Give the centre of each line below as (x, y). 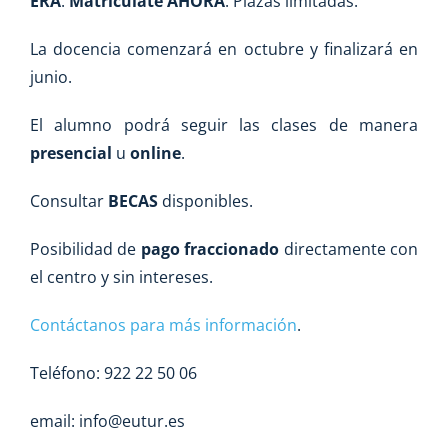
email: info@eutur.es (107, 421)
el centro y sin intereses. (121, 277)
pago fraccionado (210, 249)
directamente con (349, 249)
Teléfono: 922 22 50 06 (113, 373)
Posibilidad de (85, 249)
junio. (51, 77)
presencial (71, 153)
